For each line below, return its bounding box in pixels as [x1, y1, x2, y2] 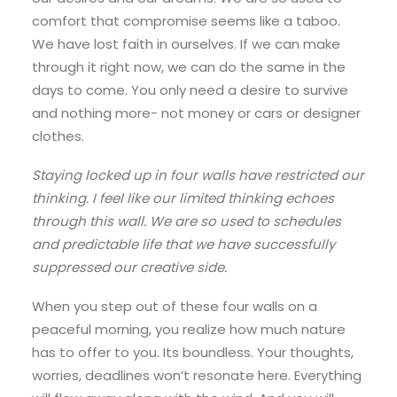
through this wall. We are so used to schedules [32, 212, 341, 230]
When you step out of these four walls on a [32, 297, 317, 315]
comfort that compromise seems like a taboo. [32, 12, 340, 30]
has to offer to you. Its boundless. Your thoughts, [32, 343, 354, 362]
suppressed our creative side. [32, 258, 227, 276]
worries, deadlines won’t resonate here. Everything [32, 366, 362, 385]
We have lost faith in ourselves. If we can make [32, 35, 340, 53]
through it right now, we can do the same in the [32, 58, 346, 76]
